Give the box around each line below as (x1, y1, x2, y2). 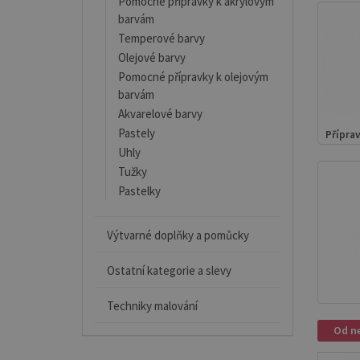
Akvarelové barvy (118, 106, 202, 121)
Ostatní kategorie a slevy (107, 263, 231, 278)
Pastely (118, 125, 155, 141)
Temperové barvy (118, 31, 205, 46)
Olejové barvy (118, 50, 186, 65)
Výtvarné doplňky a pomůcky (107, 227, 249, 243)
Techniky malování (107, 298, 198, 313)
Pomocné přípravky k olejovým (118, 69, 268, 84)
